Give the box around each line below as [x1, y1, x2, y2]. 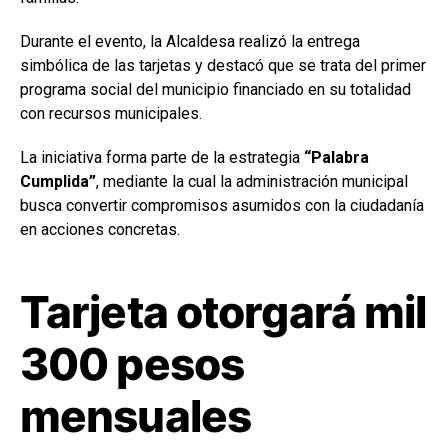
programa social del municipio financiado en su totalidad [20, 79, 411, 99]
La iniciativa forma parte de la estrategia [20, 147, 304, 167]
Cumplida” [20, 171, 96, 191]
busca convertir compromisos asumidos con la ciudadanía [20, 195, 424, 215]
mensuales [20, 388, 252, 443]
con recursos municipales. [20, 103, 202, 123]
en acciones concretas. [20, 219, 180, 239]
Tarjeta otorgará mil [20, 284, 427, 339]
